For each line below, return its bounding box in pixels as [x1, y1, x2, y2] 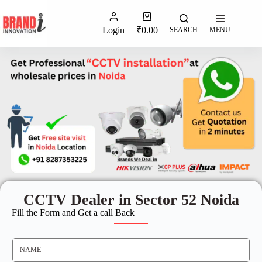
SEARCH [170, 26, 198, 34]
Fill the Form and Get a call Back [12, 208, 135, 218]
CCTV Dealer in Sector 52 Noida [23, 191, 239, 209]
